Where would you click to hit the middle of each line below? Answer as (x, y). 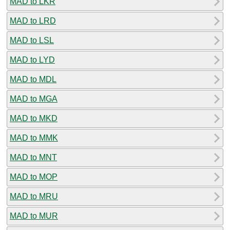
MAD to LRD (33, 21)
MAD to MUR (34, 216)
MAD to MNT (33, 157)
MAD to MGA (34, 99)
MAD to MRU (34, 196)
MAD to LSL (32, 40)
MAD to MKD (34, 118)
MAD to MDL (33, 79)
